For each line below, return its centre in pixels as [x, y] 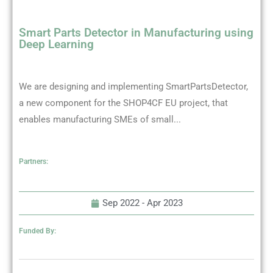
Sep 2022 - [123, 203]
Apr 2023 [165, 203]
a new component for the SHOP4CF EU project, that [123, 103]
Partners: [34, 161]
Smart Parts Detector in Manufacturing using [136, 33]
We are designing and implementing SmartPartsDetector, [133, 87]
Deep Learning [56, 44]
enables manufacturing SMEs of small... [100, 119]
